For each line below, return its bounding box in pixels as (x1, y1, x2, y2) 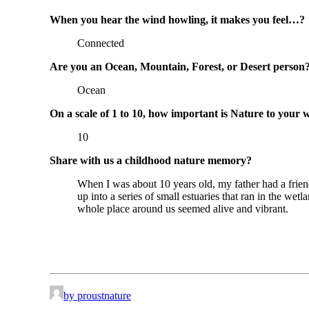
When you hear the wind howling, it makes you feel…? (50, 14, 305, 26)
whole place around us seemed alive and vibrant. (77, 203, 288, 215)
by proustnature (63, 290, 131, 302)
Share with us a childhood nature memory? (50, 154, 252, 167)
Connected (77, 37, 124, 50)
